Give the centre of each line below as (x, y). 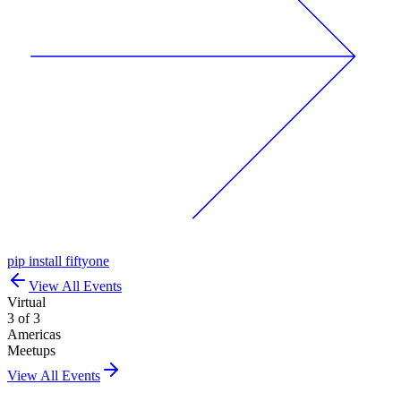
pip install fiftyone (58, 260)
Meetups (31, 350)
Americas (34, 334)
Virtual (26, 302)
